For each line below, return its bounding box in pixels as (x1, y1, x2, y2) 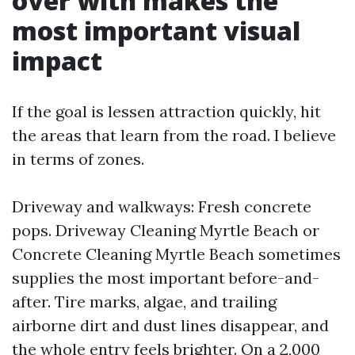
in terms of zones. (12, 149, 144, 169)
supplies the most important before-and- (12, 268, 319, 288)
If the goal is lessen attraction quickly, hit (12, 101, 321, 121)
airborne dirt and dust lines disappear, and (12, 315, 329, 335)
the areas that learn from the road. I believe (12, 125, 336, 145)
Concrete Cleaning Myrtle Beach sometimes (12, 244, 341, 264)
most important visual (12, 13, 300, 48)
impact (12, 44, 102, 78)
